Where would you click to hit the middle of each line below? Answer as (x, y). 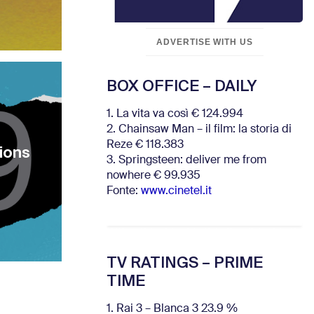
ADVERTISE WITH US (205, 42)
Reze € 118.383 (145, 145)
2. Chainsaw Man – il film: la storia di (199, 130)
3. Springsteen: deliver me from (186, 161)
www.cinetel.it (176, 191)
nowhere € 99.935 (153, 176)
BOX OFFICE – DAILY (182, 86)
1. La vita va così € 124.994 (175, 114)
